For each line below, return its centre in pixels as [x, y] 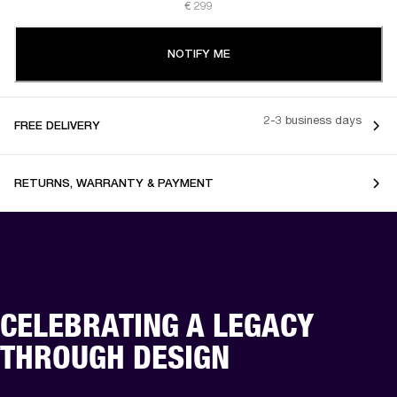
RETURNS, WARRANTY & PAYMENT [114, 183]
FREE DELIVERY [57, 125]
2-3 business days [313, 120]
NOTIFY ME [198, 53]
